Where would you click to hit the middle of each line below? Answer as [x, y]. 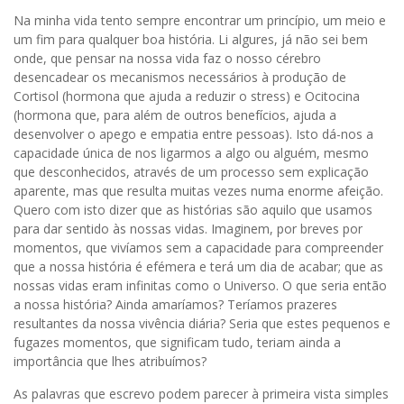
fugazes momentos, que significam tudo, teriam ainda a [177, 342]
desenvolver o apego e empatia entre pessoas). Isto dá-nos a [193, 133]
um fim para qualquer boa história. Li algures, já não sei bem [191, 39]
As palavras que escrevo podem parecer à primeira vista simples [201, 393]
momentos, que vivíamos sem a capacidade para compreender [198, 247]
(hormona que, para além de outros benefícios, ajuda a [175, 115]
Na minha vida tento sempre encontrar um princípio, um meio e [200, 20]
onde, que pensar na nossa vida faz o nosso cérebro [167, 58]
